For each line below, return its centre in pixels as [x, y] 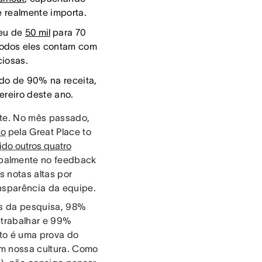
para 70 [68, 32]
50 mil [37, 32]
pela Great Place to [48, 132]
